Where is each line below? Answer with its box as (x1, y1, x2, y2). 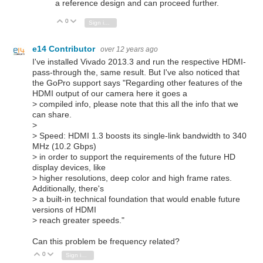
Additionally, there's (32, 183, 104, 193)
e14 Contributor (32, 44, 97, 54)
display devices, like (32, 162, 106, 172)
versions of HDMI (32, 204, 96, 214)
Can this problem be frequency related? (32, 236, 180, 246)
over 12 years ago (100, 45, 158, 54)
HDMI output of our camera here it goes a (32, 88, 187, 98)
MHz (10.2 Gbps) (32, 141, 96, 151)
